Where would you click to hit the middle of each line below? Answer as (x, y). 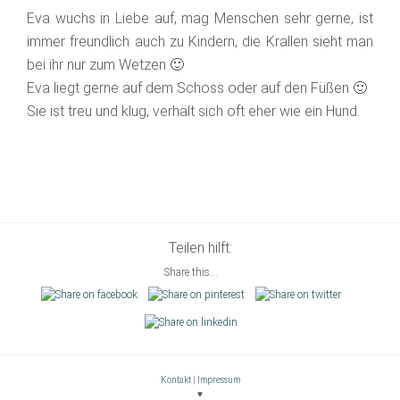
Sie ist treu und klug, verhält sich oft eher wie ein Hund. (193, 111)
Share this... (191, 273)
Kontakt (175, 380)
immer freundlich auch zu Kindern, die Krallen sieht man (200, 41)
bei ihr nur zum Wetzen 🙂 (105, 64)
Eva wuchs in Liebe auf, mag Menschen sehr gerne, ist (200, 18)
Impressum (218, 380)
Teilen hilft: (200, 248)
